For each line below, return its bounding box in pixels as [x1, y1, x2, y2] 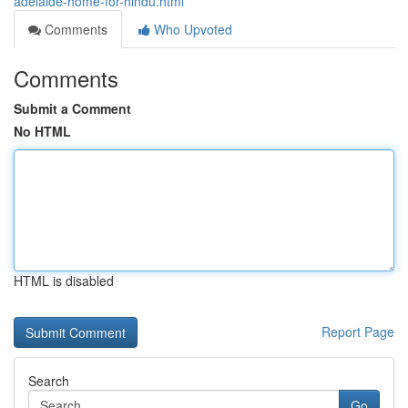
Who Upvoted [150, 20, 232, 38]
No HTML [14, 122, 71, 140]
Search [28, 372, 69, 390]
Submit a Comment [14, 99, 131, 117]
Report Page [321, 322, 394, 341]
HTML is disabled [14, 271, 114, 290]
